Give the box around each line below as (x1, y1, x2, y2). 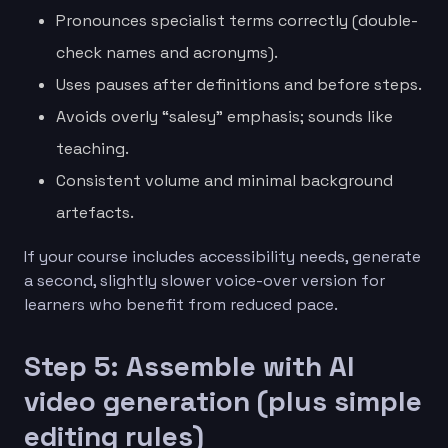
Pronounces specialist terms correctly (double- (56, 9, 418, 31)
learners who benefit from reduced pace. (24, 293, 338, 315)
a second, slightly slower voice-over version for (24, 269, 385, 291)
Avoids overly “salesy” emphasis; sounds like (56, 105, 393, 127)
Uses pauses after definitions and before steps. (56, 73, 422, 95)
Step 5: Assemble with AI (24, 347, 354, 384)
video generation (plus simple (24, 382, 422, 419)
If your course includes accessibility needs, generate (24, 245, 421, 267)
